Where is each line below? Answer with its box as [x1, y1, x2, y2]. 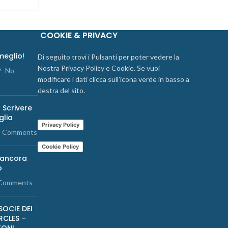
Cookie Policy [42, 143, 79, 151]
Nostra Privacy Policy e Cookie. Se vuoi [38, 64, 160, 73]
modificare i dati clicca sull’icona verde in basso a [38, 75, 189, 84]
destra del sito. [38, 86, 85, 95]
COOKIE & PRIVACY [40, 30, 118, 42]
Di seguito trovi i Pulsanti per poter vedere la [38, 52, 179, 62]
